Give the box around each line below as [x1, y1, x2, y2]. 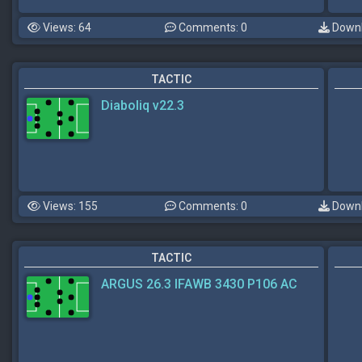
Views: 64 [40, 21, 91, 34]
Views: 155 [40, 200, 98, 213]
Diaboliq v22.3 [101, 98, 184, 113]
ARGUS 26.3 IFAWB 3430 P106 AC [101, 276, 297, 292]
